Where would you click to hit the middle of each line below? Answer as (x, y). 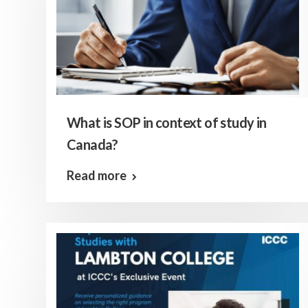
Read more (97, 175)
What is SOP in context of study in (167, 122)
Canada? (92, 144)
